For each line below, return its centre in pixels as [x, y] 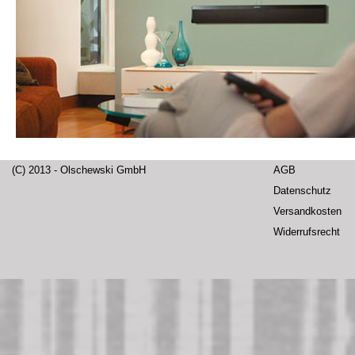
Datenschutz [302, 191]
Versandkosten [307, 211]
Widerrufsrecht [307, 232]
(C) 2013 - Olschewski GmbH [79, 170]
